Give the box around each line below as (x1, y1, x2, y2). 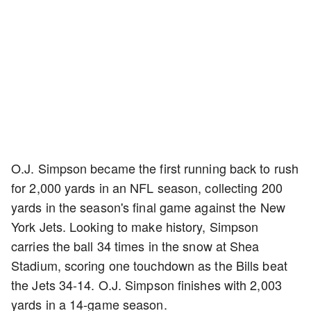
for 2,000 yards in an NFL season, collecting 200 (11, 178, 283, 196)
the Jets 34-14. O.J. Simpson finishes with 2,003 (11, 276, 282, 294)
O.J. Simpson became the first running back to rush (11, 159, 299, 177)
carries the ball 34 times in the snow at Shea (11, 237, 260, 255)
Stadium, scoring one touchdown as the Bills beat (11, 256, 287, 274)
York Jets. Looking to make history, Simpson (11, 217, 259, 235)
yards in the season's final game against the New (11, 198, 285, 216)
